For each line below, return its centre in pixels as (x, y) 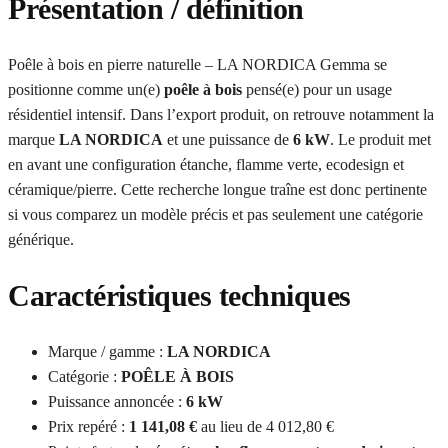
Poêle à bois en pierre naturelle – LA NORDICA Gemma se (197, 64)
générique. (41, 239)
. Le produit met (380, 139)
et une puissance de (228, 139)
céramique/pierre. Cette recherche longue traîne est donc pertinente (217, 189)
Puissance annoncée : (117, 401)
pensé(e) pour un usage (317, 89)
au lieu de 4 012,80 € (265, 426)
